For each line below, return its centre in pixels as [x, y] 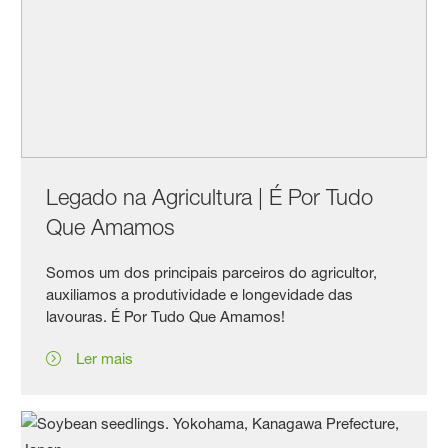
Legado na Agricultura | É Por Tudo [210, 197]
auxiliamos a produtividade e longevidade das [200, 295]
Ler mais [105, 359]
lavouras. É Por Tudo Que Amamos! [168, 317]
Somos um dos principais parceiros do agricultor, [212, 273]
